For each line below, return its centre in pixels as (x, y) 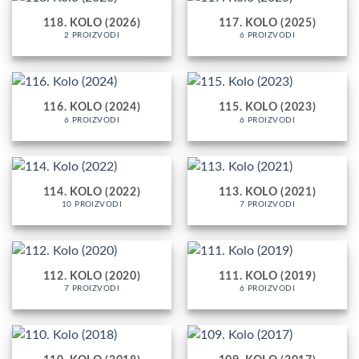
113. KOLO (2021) (267, 192)
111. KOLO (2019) (267, 276)
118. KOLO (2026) (92, 24)
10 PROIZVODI (92, 204)
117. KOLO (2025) (267, 24)
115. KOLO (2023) (267, 108)
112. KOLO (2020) (92, 276)
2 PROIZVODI (92, 36)
